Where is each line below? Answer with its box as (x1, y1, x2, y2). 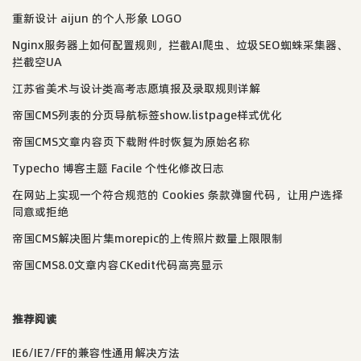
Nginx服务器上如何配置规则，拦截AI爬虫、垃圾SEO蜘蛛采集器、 (12, 36, 348, 53)
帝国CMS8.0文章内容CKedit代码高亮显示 (12, 256, 223, 273)
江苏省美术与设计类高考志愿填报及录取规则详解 (12, 80, 260, 97)
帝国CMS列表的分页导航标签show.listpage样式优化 (12, 106, 282, 123)
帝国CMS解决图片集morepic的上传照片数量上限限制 (12, 230, 283, 247)
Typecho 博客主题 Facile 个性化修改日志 (12, 160, 224, 176)
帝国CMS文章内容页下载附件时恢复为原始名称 (12, 133, 250, 150)
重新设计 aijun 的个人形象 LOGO (12, 10, 182, 27)
